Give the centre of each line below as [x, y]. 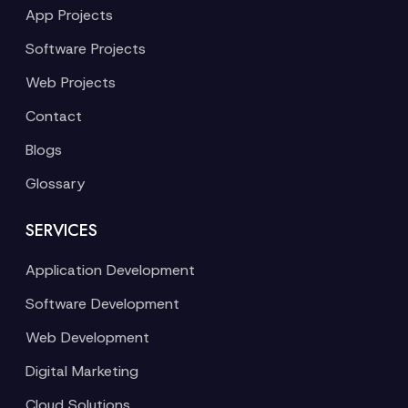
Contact [54, 116]
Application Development [110, 270]
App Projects [69, 15]
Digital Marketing [82, 371]
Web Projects [71, 82]
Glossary [55, 184]
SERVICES [61, 230]
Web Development [87, 337]
